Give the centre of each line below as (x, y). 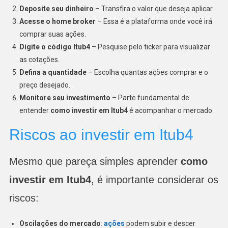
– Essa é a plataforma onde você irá (154, 21)
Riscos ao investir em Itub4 (101, 134)
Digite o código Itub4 (54, 47)
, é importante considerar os (154, 179)
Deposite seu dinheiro (56, 8)
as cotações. (39, 59)
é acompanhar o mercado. (170, 110)
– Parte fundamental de (150, 97)
